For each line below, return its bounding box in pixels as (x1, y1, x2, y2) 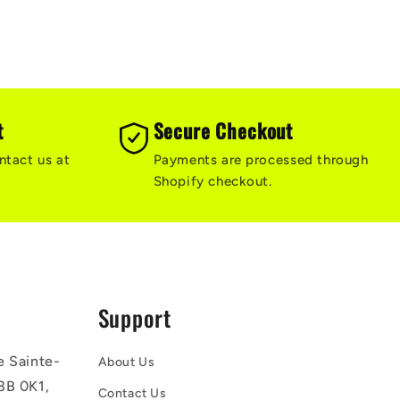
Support (97, 300, 171, 334)
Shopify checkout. (153, 172, 272, 189)
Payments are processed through (153, 151, 369, 168)
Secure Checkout (153, 115, 294, 145)
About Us (97, 354, 155, 370)
